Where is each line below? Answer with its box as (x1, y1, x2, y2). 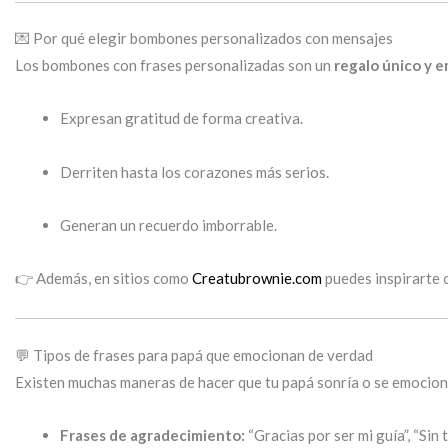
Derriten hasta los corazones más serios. (60, 162, 329, 181)
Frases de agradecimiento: (60, 426, 245, 444)
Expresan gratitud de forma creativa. (60, 109, 303, 128)
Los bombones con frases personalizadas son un (15, 56, 334, 74)
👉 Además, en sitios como (15, 269, 192, 287)
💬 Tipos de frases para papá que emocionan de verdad (15, 345, 373, 364)
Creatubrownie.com (192, 269, 322, 287)
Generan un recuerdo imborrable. (60, 215, 277, 234)
